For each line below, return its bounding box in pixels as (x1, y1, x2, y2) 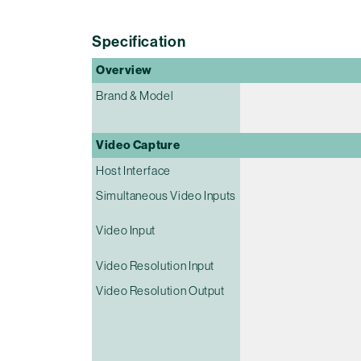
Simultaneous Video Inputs (96, 189, 236, 203)
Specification (92, 33, 186, 52)
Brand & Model (96, 89, 174, 103)
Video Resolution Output (96, 284, 225, 298)
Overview (96, 63, 153, 78)
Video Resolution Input (96, 259, 215, 273)
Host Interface (96, 164, 171, 178)
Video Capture (96, 138, 180, 153)
